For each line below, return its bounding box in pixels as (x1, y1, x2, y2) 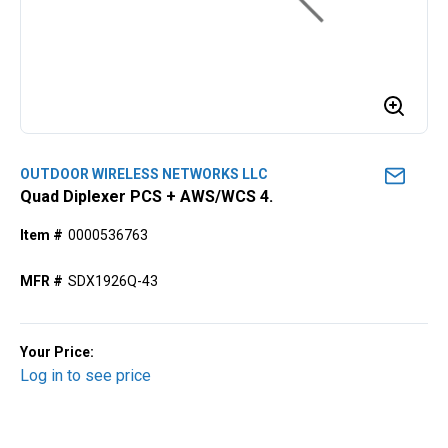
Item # (20, 227, 63, 243)
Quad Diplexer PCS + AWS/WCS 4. (20, 187, 273, 206)
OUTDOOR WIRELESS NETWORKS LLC (20, 166, 268, 182)
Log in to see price (20, 366, 151, 385)
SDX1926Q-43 (68, 273, 158, 289)
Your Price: (20, 344, 94, 360)
